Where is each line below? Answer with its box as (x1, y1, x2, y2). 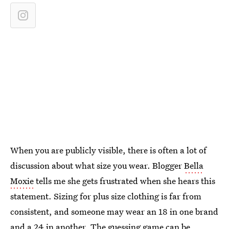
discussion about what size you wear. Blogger (10, 159, 184, 171)
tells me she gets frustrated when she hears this (34, 175, 215, 187)
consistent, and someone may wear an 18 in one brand (10, 205, 218, 217)
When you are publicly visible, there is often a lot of (10, 144, 207, 156)
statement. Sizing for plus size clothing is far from (10, 190, 201, 202)
